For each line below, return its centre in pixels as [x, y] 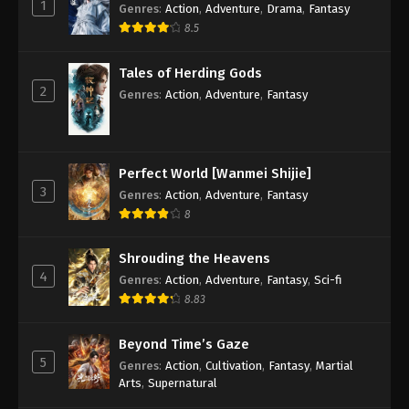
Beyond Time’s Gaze [184, 344]
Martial [335, 365]
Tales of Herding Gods [190, 73]
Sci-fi [328, 279]
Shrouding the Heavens [194, 258]
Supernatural [183, 383]
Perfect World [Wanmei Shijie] [215, 174]
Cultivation [234, 365]
